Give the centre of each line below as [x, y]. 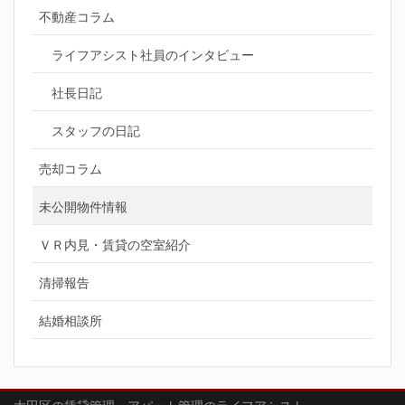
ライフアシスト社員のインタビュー [153, 55]
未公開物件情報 [83, 207]
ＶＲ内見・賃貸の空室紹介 [115, 245]
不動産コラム [77, 17]
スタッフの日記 [96, 131]
